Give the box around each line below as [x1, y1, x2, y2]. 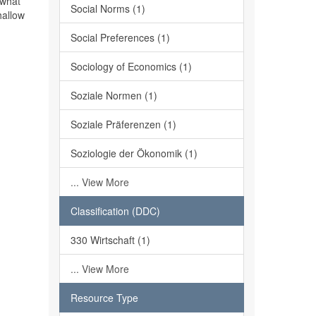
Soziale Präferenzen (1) [70, 117, 176, 131]
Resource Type [70, 291, 138, 305]
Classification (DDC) [70, 204, 160, 218]
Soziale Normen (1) [70, 88, 157, 102]
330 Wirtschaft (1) [70, 233, 150, 247]
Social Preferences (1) [70, 30, 170, 44]
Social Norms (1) [70, 1, 145, 16]
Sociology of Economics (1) [70, 59, 192, 73]
